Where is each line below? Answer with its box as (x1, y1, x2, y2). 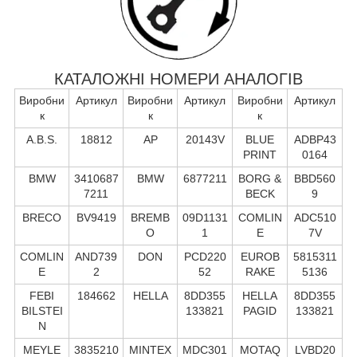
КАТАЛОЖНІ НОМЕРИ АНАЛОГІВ (54, 69, 303, 88)
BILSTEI (21, 304, 63, 317)
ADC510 (293, 210, 336, 224)
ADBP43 (293, 132, 336, 146)
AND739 (75, 249, 117, 263)
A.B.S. (26, 132, 57, 146)
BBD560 (294, 171, 335, 185)
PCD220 (183, 249, 226, 263)
